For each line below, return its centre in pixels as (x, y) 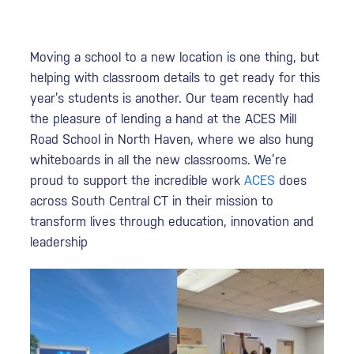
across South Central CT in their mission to (152, 201)
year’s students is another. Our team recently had (172, 98)
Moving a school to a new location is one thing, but (175, 57)
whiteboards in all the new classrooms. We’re (159, 160)
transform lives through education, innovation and (172, 221)
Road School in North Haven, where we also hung (172, 139)
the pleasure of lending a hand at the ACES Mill (164, 119)
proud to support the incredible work (137, 180)
